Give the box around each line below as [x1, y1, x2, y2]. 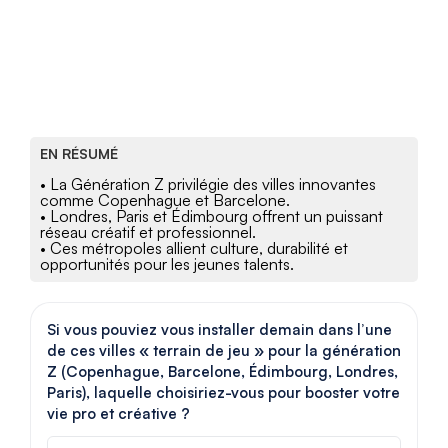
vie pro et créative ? [47, 404, 190, 424]
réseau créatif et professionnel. [40, 222, 256, 243]
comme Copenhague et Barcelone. [40, 190, 290, 211]
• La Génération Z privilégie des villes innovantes [40, 174, 376, 195]
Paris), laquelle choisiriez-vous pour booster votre [47, 383, 400, 403]
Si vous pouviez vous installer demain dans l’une [47, 320, 392, 340]
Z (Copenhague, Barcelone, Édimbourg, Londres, [47, 362, 398, 382]
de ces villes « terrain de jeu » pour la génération [47, 341, 401, 361]
